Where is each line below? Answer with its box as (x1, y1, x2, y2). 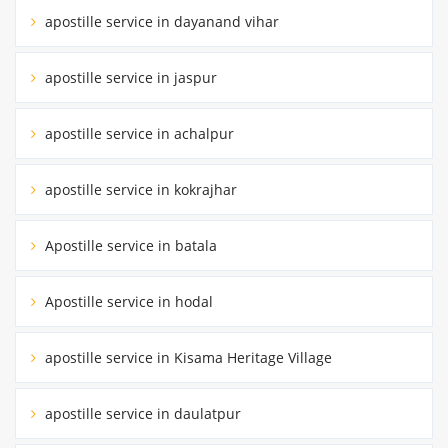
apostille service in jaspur (41, 68, 217, 88)
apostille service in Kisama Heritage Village (41, 348, 332, 368)
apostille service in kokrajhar (41, 180, 237, 200)
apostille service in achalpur (41, 124, 234, 144)
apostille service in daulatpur (41, 404, 241, 424)
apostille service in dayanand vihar (41, 12, 279, 32)
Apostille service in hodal (41, 292, 213, 312)
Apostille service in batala (41, 236, 217, 256)
